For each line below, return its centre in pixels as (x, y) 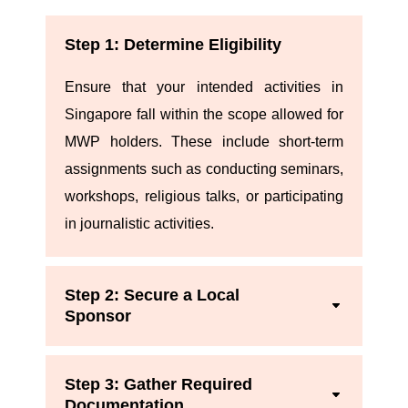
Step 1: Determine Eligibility (173, 45)
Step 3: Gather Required (158, 385)
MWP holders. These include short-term (204, 142)
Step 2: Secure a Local (152, 296)
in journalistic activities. (139, 224)
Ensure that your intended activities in (204, 87)
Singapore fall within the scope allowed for (204, 115)
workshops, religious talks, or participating (204, 197)
